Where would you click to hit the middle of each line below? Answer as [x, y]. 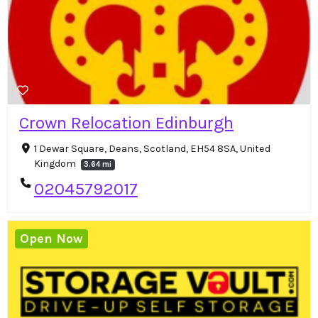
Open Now [52, 239]
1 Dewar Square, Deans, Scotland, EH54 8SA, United [152, 148]
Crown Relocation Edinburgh [126, 122]
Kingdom [56, 163]
